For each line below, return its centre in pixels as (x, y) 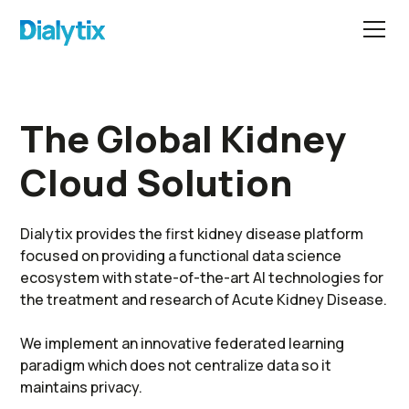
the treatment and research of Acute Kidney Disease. (204, 299)
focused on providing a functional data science (181, 256)
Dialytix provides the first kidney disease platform (192, 234)
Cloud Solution (157, 182)
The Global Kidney (184, 138)
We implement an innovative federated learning (183, 343)
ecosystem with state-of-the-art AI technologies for (202, 278)
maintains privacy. (82, 387)
